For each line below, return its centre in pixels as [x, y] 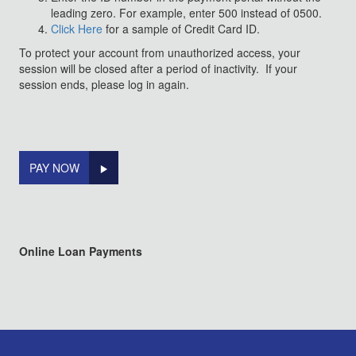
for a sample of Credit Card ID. [183, 29]
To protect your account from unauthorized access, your [160, 52]
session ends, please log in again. [106, 84]
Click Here [78, 29]
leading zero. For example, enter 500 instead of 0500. [186, 13]
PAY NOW [54, 168]
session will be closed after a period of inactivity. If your [158, 68]
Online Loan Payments [81, 251]
